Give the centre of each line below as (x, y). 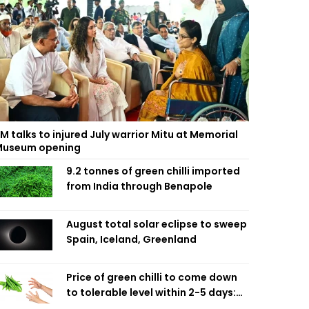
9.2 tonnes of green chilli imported (153, 171)
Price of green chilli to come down (152, 277)
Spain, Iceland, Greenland (131, 239)
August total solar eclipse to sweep (157, 224)
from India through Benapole (139, 186)
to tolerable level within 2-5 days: (151, 292)
